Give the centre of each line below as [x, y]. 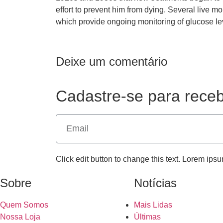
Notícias [155, 183]
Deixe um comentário [111, 61]
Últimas [147, 217]
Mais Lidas [153, 205]
